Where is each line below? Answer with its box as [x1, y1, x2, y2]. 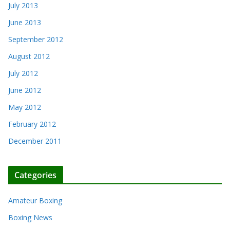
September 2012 [8, 34, 63, 45]
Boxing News [8, 213, 52, 223]
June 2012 [8, 85, 41, 95]
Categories [14, 169, 57, 181]
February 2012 [8, 119, 56, 129]
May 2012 [8, 102, 41, 112]
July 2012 [8, 68, 38, 79]
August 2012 [8, 51, 50, 62]
